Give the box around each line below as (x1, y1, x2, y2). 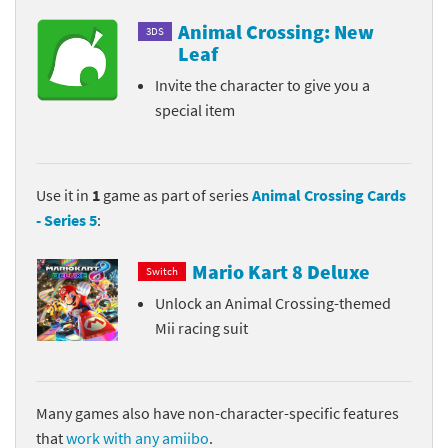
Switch (145, 264, 178, 279)
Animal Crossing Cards (252, 184, 406, 205)
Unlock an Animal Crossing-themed (155, 292, 392, 313)
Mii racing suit (155, 317, 249, 338)
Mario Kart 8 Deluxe (191, 258, 370, 284)
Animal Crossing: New (177, 18, 374, 44)
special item (155, 99, 236, 120)
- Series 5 (36, 209, 97, 230)
